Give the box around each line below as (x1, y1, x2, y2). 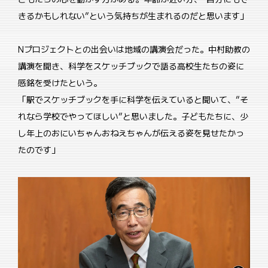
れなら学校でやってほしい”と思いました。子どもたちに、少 (18, 110, 248, 123)
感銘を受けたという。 (18, 77, 102, 89)
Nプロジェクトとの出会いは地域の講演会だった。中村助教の (18, 43, 250, 56)
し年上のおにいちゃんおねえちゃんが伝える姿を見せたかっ (18, 127, 244, 139)
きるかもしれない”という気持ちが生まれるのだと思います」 (18, 10, 248, 22)
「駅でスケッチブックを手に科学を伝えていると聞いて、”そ (18, 93, 248, 106)
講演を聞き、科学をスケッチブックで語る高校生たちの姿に (18, 60, 244, 72)
